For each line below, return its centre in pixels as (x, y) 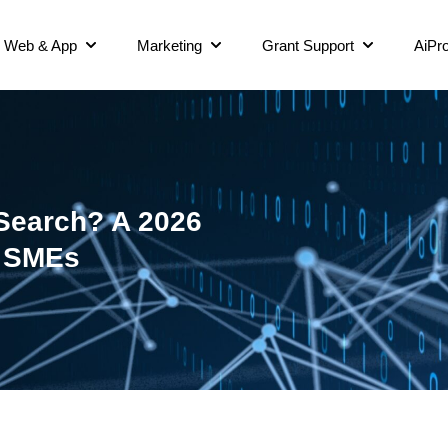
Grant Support (308, 45)
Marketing (169, 45)
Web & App (40, 45)
